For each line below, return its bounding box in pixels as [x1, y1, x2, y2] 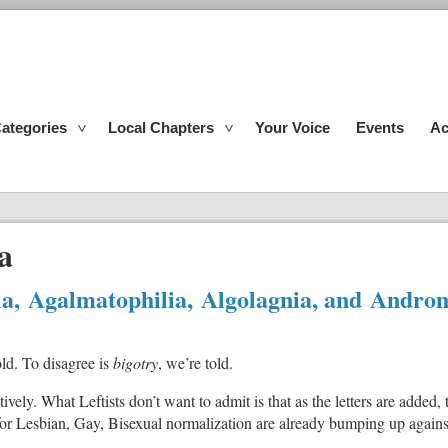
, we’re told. [158, 351, 233, 373]
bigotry [113, 351, 158, 373]
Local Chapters [108, 119, 214, 136]
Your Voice [255, 119, 330, 136]
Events [356, 119, 404, 136]
